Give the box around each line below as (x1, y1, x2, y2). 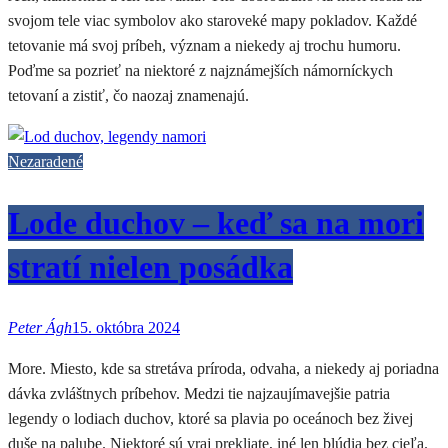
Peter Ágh (8, 319, 72, 337)
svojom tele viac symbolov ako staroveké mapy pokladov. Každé (8, 12, 417, 30)
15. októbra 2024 (72, 319, 180, 337)
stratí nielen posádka (8, 248, 293, 285)
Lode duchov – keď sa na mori (8, 204, 424, 241)
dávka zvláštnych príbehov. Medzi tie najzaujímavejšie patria (8, 385, 390, 403)
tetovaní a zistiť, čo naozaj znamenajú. (8, 87, 249, 105)
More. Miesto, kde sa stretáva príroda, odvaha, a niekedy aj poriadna (8, 360, 439, 378)
